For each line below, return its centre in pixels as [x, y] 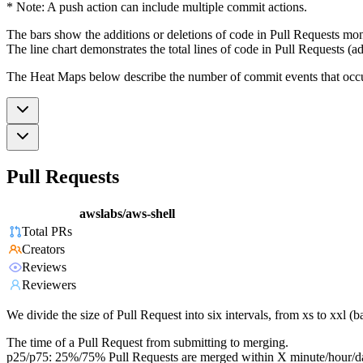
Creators [43, 250]
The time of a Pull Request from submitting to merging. [147, 343]
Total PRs [47, 232]
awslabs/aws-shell [127, 214]
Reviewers [49, 285]
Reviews [44, 267]
